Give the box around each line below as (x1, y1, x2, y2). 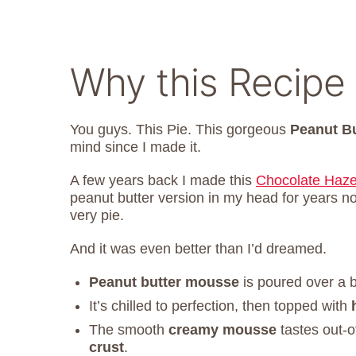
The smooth (89, 321, 168, 338)
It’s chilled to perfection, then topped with (89, 297, 351, 314)
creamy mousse (168, 321, 277, 338)
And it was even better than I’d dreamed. (70, 240, 327, 257)
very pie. (70, 207, 124, 223)
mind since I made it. (70, 138, 201, 155)
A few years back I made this (70, 172, 256, 188)
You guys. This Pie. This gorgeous (70, 121, 290, 137)
